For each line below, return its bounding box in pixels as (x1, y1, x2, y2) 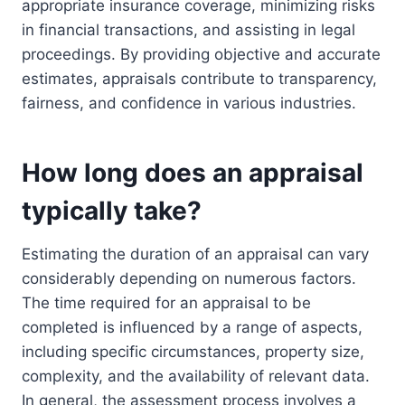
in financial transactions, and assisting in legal (22, 21, 355, 40)
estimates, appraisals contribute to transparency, (22, 70, 377, 89)
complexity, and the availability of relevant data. (22, 367, 370, 386)
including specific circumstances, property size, (22, 343, 364, 362)
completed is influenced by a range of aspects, (22, 318, 363, 337)
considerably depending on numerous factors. (22, 269, 356, 288)
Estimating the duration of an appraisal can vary (22, 245, 369, 264)
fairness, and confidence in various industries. (22, 94, 356, 113)
